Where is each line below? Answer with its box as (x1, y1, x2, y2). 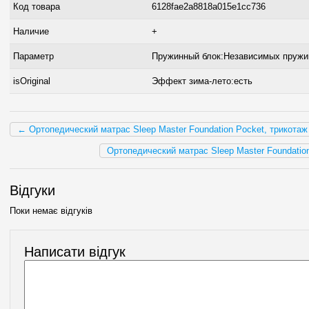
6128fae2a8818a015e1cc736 (152, 1, 266, 12)
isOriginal (13, 76, 50, 87)
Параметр (13, 51, 54, 62)
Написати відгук (24, 244, 126, 260)
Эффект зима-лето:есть (152, 76, 252, 87)
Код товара (13, 1, 60, 12)
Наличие (13, 26, 49, 37)
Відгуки (10, 183, 55, 199)
